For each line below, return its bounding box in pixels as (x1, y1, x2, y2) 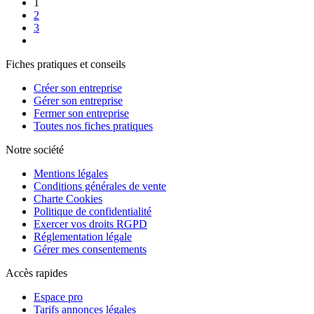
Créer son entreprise (34, 81, 122, 94)
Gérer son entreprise (34, 94, 123, 107)
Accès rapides (6, 266, 67, 279)
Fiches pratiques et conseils (6, 57, 125, 70)
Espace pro (34, 290, 83, 303)
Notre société (6, 143, 64, 156)
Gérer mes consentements (34, 243, 146, 255)
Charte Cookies (34, 192, 102, 205)
